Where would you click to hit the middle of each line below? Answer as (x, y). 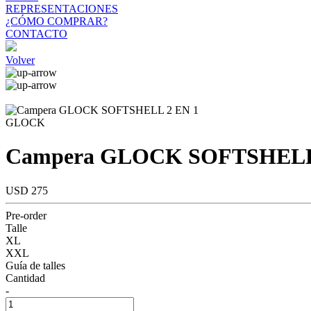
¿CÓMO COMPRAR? (57, 21)
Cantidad (25, 278)
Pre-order (26, 215)
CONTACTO (36, 34)
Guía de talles (35, 265)
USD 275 (27, 190)
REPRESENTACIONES (62, 9)
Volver (20, 60)
